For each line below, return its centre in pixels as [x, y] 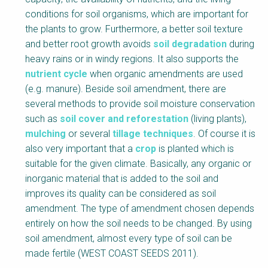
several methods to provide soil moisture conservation [140, 104]
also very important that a [80, 149]
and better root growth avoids [89, 44]
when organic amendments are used [165, 74]
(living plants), [217, 119]
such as [42, 119]
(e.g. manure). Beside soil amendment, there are [126, 89]
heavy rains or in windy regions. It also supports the [132, 59]
